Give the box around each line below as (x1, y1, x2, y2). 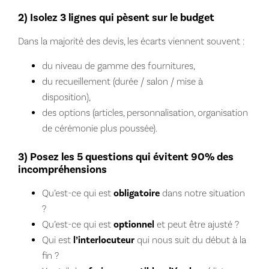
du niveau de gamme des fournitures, (41, 59, 195, 71)
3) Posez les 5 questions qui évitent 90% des (17, 150, 234, 164)
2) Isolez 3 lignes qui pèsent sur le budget (17, 10, 214, 25)
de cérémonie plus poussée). (41, 122, 157, 134)
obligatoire (113, 187, 160, 199)
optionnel (113, 218, 154, 231)
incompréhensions (17, 162, 107, 177)
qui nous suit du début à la (134, 234, 246, 246)
